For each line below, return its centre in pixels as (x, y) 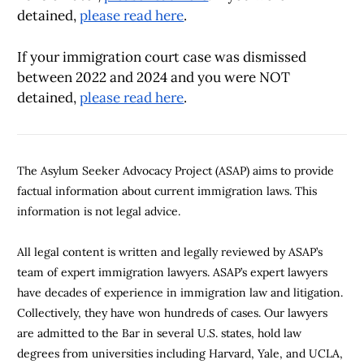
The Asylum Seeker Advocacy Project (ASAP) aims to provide (176, 170)
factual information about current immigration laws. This (167, 191)
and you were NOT (231, 77)
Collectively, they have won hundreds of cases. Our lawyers (173, 313)
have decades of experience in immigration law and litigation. (180, 293)
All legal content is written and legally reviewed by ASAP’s (170, 252)
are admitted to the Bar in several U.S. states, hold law (160, 334)
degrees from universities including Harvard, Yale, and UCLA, (180, 354)
